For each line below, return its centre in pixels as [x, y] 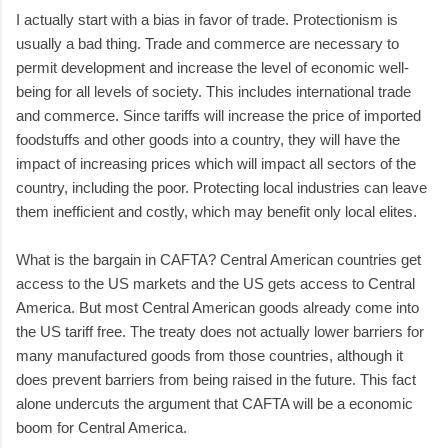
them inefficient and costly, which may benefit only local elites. [216, 211]
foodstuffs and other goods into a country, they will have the [208, 139]
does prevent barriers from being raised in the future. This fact [216, 379]
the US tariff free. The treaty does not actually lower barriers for [220, 331]
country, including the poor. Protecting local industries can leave [221, 187]
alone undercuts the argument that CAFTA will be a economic [214, 403]
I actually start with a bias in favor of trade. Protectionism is [207, 19]
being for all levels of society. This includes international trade [213, 91]
